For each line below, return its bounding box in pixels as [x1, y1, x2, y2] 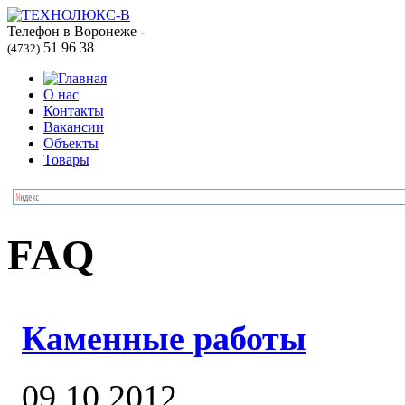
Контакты [43, 103, 104, 118]
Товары [43, 152, 89, 167]
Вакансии [43, 119, 104, 135]
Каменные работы [22, 319, 306, 358]
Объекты [43, 136, 99, 151]
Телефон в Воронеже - [7, 24, 145, 39]
